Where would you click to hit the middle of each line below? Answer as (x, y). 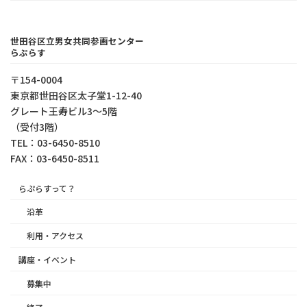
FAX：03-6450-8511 (55, 159)
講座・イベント (47, 259)
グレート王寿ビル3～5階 (64, 111)
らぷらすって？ (47, 188)
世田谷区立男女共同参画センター (77, 40)
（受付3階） (37, 127)
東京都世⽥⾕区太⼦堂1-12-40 (76, 96)
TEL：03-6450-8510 (55, 143)
